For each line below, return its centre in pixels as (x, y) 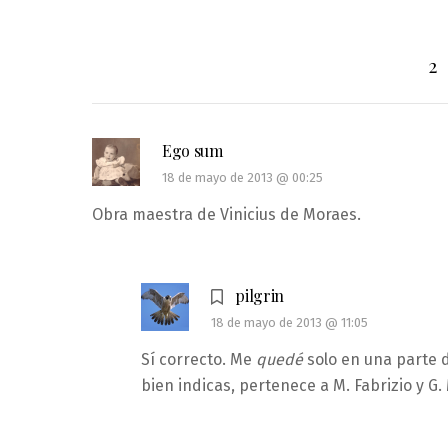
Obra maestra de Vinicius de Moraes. (226, 214)
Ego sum (192, 150)
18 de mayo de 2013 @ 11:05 (290, 322)
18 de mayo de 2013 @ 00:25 (242, 177)
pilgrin (260, 295)
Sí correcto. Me (199, 359)
